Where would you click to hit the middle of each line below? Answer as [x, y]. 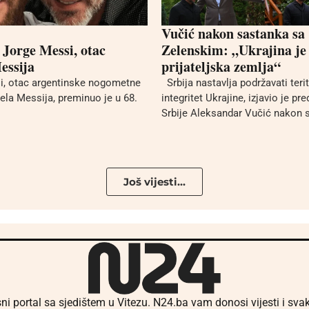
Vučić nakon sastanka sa [233, 33]
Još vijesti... [154, 182]
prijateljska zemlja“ [221, 66]
